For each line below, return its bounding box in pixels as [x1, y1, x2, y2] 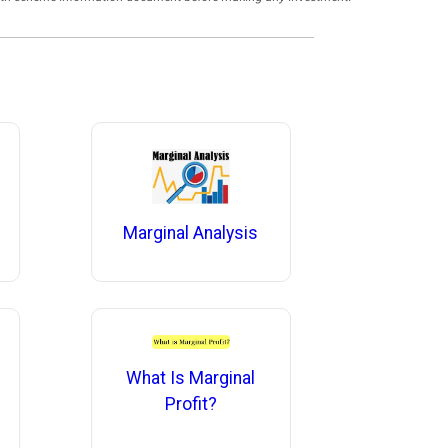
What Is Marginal [126, 367, 256, 388]
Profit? [164, 393, 217, 414]
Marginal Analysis [123, 223, 259, 244]
